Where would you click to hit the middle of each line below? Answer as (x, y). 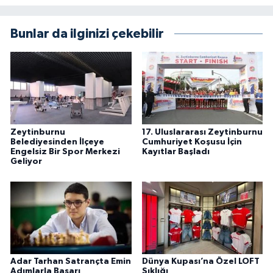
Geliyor (26, 161)
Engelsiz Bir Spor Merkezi (65, 151)
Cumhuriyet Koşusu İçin (192, 142)
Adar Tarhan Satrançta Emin (71, 262)
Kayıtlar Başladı (175, 151)
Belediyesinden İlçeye (57, 142)
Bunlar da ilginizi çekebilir (87, 34)
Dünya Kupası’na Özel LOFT (200, 262)
